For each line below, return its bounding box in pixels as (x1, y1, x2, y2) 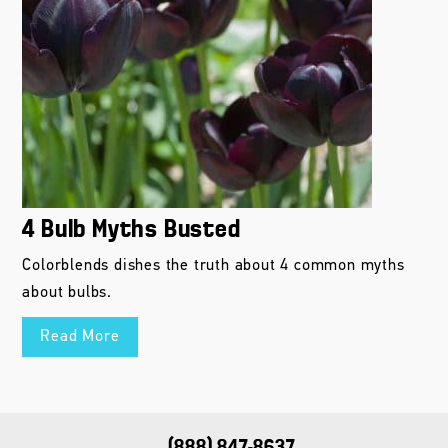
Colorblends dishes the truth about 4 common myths (22, 257, 405, 274)
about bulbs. (22, 284, 113, 301)
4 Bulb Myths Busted (22, 217, 241, 243)
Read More (40, 328, 120, 345)
